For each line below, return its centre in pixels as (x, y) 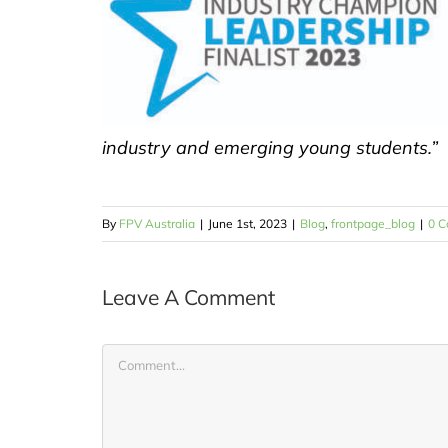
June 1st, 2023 (247, 223)
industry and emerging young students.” (269, 147)
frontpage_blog (373, 223)
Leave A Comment (188, 296)
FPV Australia (157, 223)
